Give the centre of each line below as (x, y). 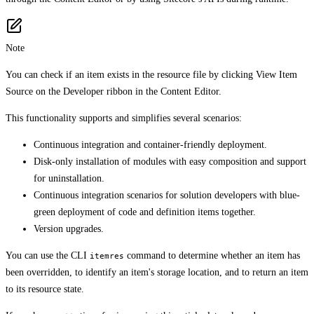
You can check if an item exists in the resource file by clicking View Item (151, 74)
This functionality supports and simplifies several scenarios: (124, 118)
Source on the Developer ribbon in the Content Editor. (114, 91)
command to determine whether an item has (212, 255)
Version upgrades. (69, 228)
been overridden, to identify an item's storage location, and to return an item (157, 272)
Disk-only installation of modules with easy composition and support (170, 161)
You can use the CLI (48, 255)
